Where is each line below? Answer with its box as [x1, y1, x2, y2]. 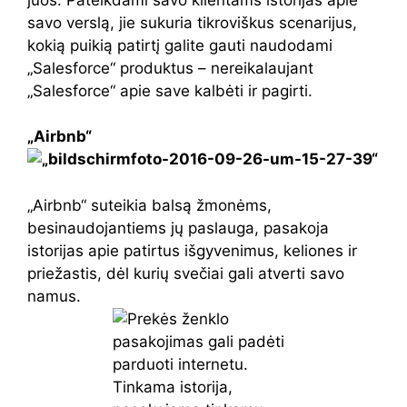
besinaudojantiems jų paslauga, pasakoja [27, 218, 329, 237]
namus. [27, 286, 81, 305]
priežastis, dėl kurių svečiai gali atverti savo [27, 263, 344, 283]
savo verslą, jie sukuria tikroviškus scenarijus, [27, 13, 357, 32]
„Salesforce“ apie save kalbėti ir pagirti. [27, 81, 313, 100]
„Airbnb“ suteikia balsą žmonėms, [27, 195, 272, 214]
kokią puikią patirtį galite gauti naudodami [27, 35, 333, 55]
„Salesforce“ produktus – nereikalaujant [27, 58, 313, 77]
